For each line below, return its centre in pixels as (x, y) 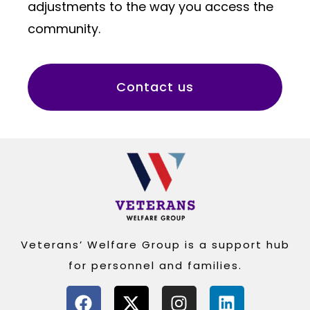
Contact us (155, 87)
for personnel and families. (155, 265)
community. (64, 28)
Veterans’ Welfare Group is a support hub (155, 244)
